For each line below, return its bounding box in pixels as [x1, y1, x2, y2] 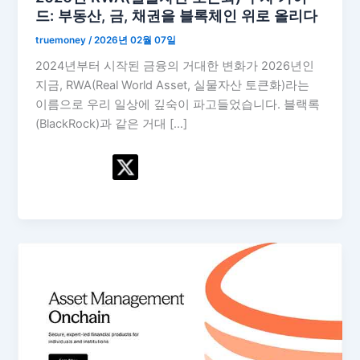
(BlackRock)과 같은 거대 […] [35, 117, 188, 132]
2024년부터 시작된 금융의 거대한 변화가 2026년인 [35, 59, 315, 74]
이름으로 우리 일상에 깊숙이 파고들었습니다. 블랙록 [35, 97, 321, 112]
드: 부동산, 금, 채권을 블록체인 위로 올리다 [35, 6, 318, 24]
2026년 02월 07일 [94, 34, 177, 46]
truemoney [35, 34, 89, 46]
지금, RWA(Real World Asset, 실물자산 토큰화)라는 [35, 78, 310, 93]
